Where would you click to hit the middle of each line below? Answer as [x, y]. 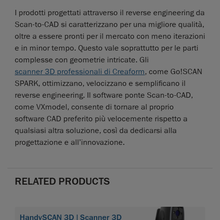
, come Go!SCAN [174, 72]
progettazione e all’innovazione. [70, 143]
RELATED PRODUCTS [62, 181]
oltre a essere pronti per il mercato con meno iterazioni [110, 37]
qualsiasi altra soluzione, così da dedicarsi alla [96, 131]
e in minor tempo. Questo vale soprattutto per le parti [107, 48]
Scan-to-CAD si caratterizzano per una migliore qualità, [110, 25]
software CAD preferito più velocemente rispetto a [101, 119]
